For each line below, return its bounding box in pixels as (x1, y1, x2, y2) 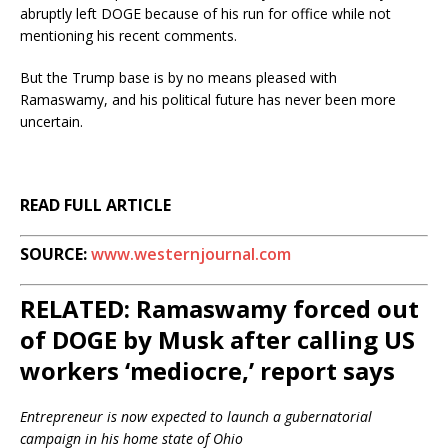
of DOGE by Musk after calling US (20, 322, 415, 356)
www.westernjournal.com (91, 242, 291, 265)
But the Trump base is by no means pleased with (20, 67, 337, 87)
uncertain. (20, 111, 83, 131)
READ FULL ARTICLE (20, 193, 171, 216)
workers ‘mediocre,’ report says (20, 353, 395, 387)
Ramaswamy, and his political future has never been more (20, 89, 396, 109)
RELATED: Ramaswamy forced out (20, 291, 419, 325)
